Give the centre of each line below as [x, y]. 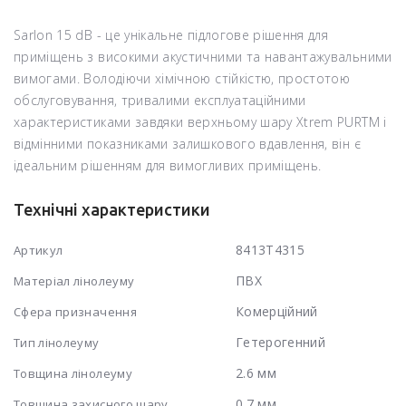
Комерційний [276, 311]
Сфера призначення [75, 311]
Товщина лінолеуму [73, 373]
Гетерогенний [280, 342]
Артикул [39, 250]
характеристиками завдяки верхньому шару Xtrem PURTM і [200, 121]
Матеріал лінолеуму [74, 280]
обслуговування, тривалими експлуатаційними [160, 100]
